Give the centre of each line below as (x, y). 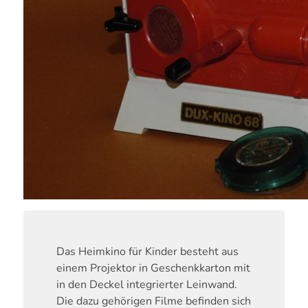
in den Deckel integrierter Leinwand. (146, 285)
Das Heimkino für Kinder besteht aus (147, 252)
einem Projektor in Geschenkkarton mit (153, 268)
